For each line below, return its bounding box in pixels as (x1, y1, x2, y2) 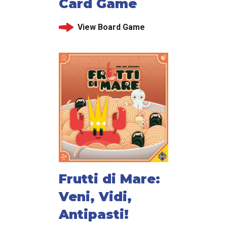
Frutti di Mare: (59, 171, 160, 187)
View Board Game (77, 22, 145, 32)
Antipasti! (59, 207, 129, 222)
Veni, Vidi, (59, 189, 132, 205)
